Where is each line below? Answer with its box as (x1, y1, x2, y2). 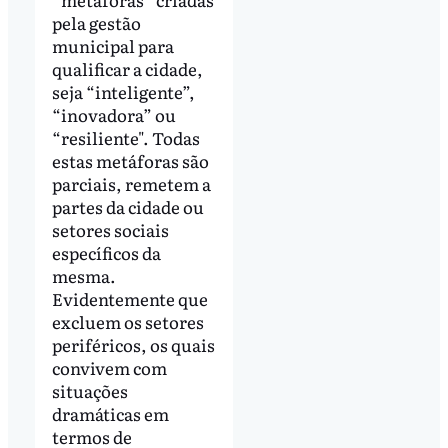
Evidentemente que (51, 286, 208, 312)
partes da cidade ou (51, 194, 204, 220)
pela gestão (51, 10, 141, 36)
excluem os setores (51, 309, 204, 335)
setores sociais (51, 217, 169, 243)
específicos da (51, 240, 161, 266)
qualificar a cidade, (51, 56, 203, 82)
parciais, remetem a (51, 171, 211, 197)
